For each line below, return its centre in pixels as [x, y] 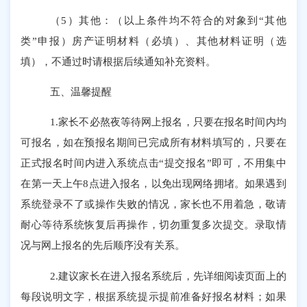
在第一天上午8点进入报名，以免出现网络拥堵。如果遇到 [153, 184]
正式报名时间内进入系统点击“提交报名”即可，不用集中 [153, 163]
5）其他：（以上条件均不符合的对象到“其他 [174, 20]
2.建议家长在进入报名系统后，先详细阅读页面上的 [168, 275]
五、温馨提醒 [81, 92]
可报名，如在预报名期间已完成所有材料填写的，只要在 [153, 143]
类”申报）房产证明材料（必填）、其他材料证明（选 [153, 40]
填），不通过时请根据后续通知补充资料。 [119, 61]
